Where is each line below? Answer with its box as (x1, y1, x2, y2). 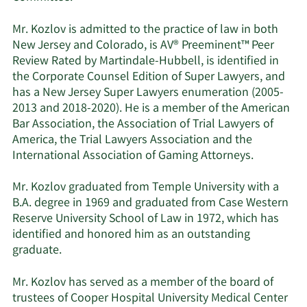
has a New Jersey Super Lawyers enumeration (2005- (12, 84, 284, 102)
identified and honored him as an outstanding (12, 226, 250, 245)
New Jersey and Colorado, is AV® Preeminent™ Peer (12, 36, 274, 55)
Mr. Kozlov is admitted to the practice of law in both (12, 21, 278, 39)
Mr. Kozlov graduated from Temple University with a (12, 179, 279, 197)
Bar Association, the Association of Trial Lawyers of (12, 115, 273, 134)
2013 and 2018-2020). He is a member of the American (12, 99, 290, 118)
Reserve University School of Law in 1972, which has (12, 210, 279, 229)
